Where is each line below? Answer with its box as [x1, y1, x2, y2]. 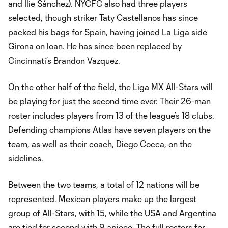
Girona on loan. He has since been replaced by [8, 41, 182, 51]
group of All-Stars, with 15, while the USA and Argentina [8, 208, 216, 218]
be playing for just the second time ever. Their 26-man [8, 96, 211, 106]
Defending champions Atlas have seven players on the [8, 125, 211, 134]
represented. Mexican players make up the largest [8, 194, 196, 204]
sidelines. [8, 153, 43, 163]
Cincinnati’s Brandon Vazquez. [8, 55, 120, 65]
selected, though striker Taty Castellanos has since [8, 13, 198, 22]
